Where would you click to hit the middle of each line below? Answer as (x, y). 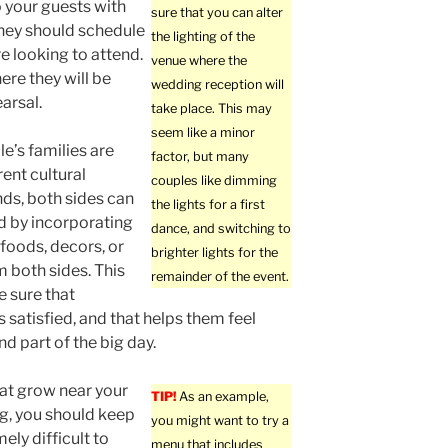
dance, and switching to (221, 229)
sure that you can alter (217, 13)
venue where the (199, 61)
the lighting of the (203, 37)
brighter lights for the (215, 253)
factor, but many (200, 157)
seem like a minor (203, 133)
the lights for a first (208, 205)
